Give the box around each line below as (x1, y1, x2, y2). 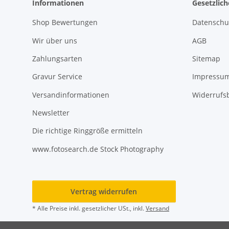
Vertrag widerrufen (71, 187, 138, 196)
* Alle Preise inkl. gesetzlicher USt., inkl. (32, 204, 146, 213)
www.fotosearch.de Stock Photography (32, 144, 164, 154)
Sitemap (192, 53, 220, 63)
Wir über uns (32, 35, 77, 45)
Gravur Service (32, 72, 82, 82)
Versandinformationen (32, 89, 109, 100)
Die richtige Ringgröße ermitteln (32, 126, 143, 136)
